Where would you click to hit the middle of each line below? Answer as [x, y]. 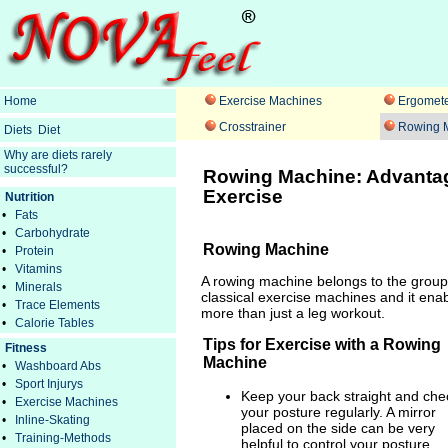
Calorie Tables [54, 323]
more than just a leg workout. [293, 313]
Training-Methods [63, 438]
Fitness [26, 348]
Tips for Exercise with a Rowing [322, 344]
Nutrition [29, 197]
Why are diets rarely [58, 155]
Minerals [38, 287]
